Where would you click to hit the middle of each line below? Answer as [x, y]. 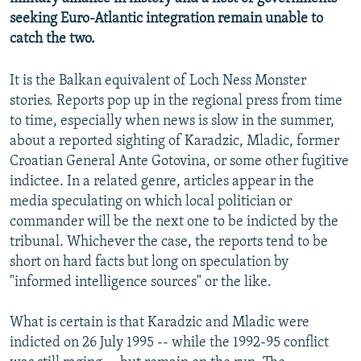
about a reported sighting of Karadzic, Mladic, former [174, 142]
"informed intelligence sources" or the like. [141, 283]
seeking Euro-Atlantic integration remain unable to [166, 19]
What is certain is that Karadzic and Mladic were [160, 323]
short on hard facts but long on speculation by [149, 263]
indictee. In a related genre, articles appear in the [162, 182]
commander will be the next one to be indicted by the [174, 222]
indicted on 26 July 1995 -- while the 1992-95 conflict [169, 343]
